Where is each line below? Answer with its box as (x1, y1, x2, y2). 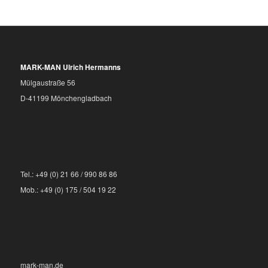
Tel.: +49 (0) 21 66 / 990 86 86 (20, 168, 117, 179)
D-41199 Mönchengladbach (20, 93, 112, 103)
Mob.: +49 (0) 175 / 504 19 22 (20, 184, 116, 194)
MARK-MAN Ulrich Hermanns (20, 62, 121, 73)
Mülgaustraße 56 (20, 77, 75, 88)
